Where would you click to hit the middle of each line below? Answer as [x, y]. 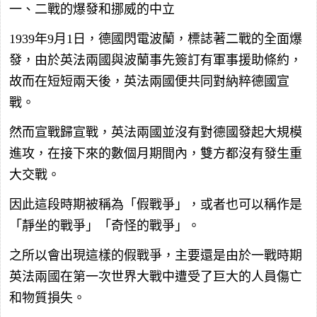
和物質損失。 [47, 298]
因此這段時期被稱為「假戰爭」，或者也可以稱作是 [156, 204]
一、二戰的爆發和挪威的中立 [92, 9]
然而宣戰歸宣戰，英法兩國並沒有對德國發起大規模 [156, 132]
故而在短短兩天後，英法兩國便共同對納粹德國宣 [149, 81]
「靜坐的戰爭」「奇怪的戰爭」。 [105, 225]
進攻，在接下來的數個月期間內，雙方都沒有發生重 [156, 153]
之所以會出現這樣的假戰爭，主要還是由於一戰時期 [156, 255]
